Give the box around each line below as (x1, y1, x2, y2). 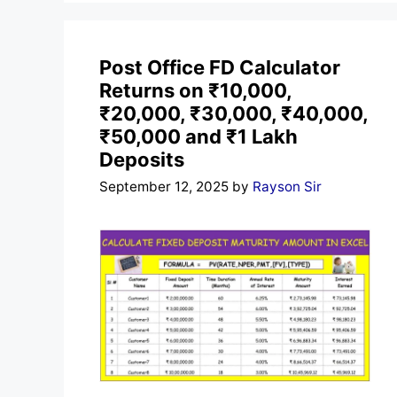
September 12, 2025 (99, 178, 229, 196)
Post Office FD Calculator (99, 55, 340, 79)
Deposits (99, 147, 184, 171)
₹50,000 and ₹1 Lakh (99, 124, 298, 148)
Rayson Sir (253, 178, 322, 196)
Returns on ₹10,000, (99, 78, 292, 102)
